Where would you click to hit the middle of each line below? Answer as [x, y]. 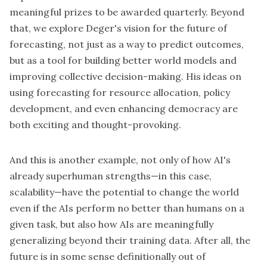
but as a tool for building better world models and [123, 60]
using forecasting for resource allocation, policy [120, 93]
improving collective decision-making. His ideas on [125, 77]
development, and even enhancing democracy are [124, 109]
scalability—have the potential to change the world [124, 192]
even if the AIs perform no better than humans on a [127, 208]
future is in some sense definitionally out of [108, 257]
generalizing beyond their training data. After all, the [130, 240]
